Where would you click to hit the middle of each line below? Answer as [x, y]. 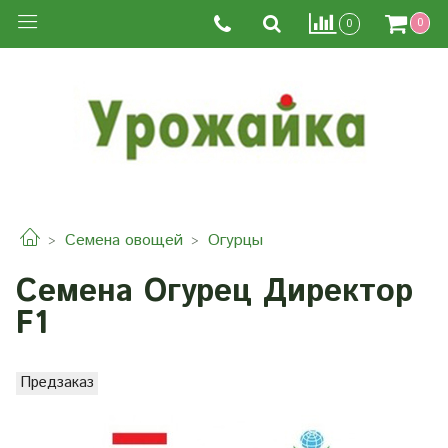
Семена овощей [124, 241]
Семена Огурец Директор [214, 291]
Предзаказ [57, 382]
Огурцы [235, 241]
